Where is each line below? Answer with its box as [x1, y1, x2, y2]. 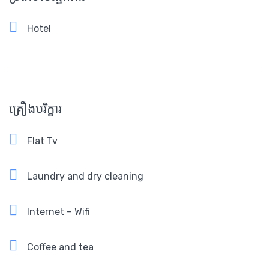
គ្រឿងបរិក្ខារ [9, 101, 62, 116]
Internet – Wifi [27, 206, 90, 218]
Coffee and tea [27, 241, 94, 253]
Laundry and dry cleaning [27, 171, 144, 183]
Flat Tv [27, 135, 58, 147]
